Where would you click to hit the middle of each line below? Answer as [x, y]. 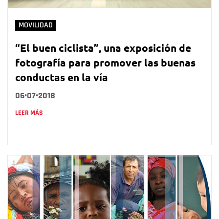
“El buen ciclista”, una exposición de [103, 47]
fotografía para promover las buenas [105, 62]
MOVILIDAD [36, 25]
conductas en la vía [62, 77]
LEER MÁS [29, 113]
